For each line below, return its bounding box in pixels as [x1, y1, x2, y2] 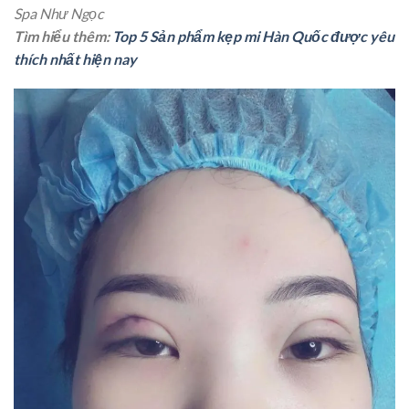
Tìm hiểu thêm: [14, 26, 112, 45]
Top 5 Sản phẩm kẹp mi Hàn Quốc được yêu [112, 26, 394, 45]
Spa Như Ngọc [14, 4, 103, 22]
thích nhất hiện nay [14, 49, 137, 68]
